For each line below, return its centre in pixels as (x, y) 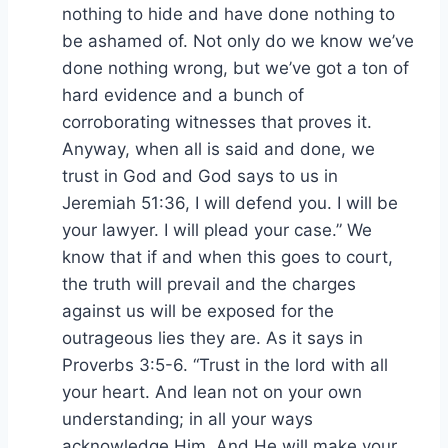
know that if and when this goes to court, (227, 256)
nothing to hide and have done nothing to (228, 13)
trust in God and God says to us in (200, 175)
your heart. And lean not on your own (212, 391)
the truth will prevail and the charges (209, 283)
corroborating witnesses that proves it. (217, 121)
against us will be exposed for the (198, 310)
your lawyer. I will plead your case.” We (217, 229)
